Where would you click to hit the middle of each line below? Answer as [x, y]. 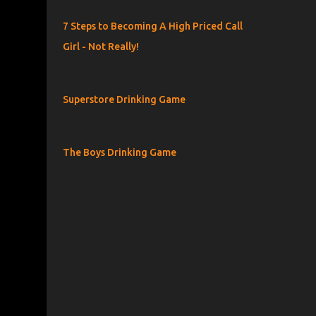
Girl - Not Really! [101, 47]
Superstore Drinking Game [124, 99]
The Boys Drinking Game [119, 152]
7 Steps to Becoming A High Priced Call [152, 26]
